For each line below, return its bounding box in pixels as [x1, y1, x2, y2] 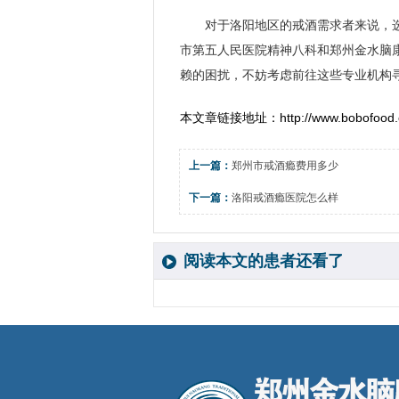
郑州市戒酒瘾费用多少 [232, 159, 338, 172]
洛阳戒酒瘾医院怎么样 [232, 191, 338, 204]
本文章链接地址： [180, 110, 280, 125]
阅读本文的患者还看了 [183, 252, 344, 270]
